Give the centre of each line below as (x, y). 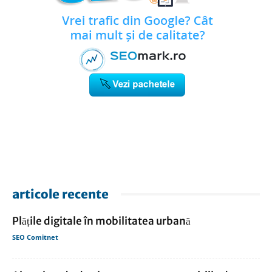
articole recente (60, 194)
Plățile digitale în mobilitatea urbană (101, 221)
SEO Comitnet (35, 237)
